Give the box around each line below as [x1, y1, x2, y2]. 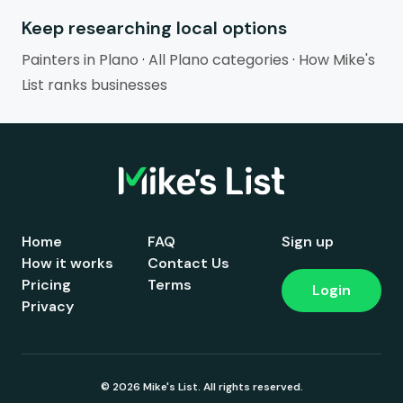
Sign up [282, 232, 334, 251]
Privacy [22, 297, 74, 316]
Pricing [22, 275, 71, 294]
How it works [22, 254, 113, 273]
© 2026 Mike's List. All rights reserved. [100, 380, 303, 394]
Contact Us [148, 254, 229, 273]
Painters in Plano [22, 49, 139, 70]
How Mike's [299, 49, 375, 70]
